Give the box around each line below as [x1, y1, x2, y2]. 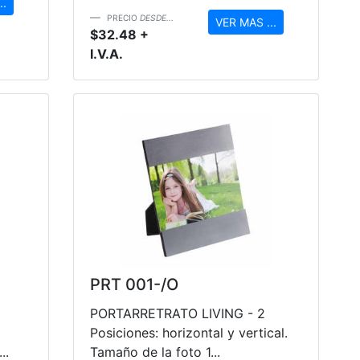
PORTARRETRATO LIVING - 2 [90, 305, 265, 321]
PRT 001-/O [90, 274, 178, 294]
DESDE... [140, 12, 174, 22]
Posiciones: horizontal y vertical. [90, 324, 288, 341]
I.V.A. [90, 45, 123, 62]
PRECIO [107, 12, 140, 22]
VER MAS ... [215, 14, 276, 29]
